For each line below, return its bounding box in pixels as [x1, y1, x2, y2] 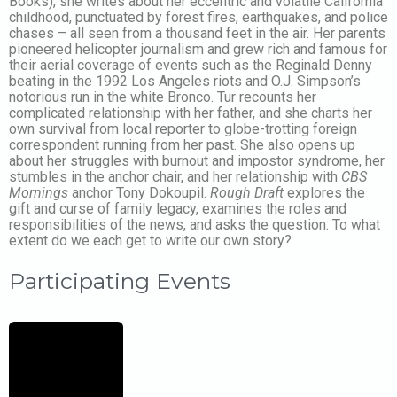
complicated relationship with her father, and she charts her [9, 104, 372, 121]
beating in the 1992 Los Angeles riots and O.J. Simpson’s [9, 72, 361, 90]
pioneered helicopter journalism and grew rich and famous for [9, 40, 387, 58]
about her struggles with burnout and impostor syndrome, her [9, 152, 385, 169]
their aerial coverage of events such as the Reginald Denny [9, 56, 372, 74]
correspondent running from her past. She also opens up [9, 136, 355, 153]
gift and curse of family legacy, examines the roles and [9, 199, 346, 217]
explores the [284, 183, 365, 201]
